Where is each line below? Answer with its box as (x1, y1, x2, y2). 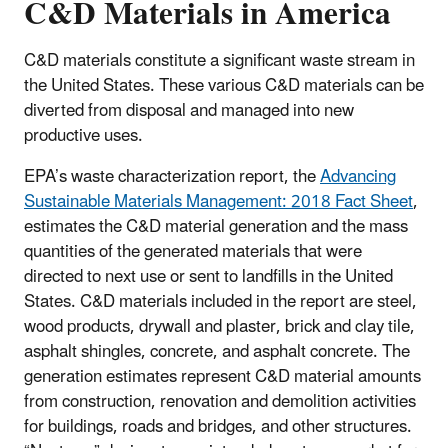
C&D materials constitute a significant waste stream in (24, 43, 415, 80)
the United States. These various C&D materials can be (24, 68, 424, 105)
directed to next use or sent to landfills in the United (24, 259, 393, 296)
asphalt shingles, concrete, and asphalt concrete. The (24, 334, 410, 371)
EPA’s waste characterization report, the (24, 159, 320, 196)
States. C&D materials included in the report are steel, (24, 284, 417, 321)
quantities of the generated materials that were (24, 234, 362, 271)
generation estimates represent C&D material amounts (24, 359, 421, 396)
